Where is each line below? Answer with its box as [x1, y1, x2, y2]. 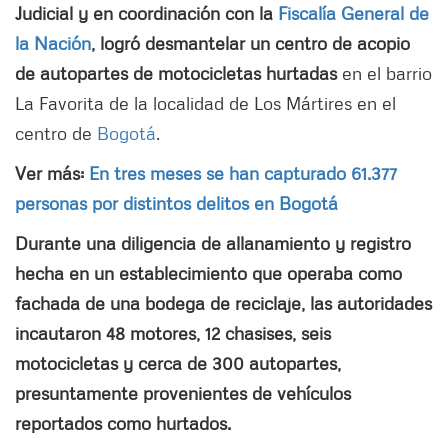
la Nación [15, 31, 91, 54]
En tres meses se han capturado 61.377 [89, 161, 397, 184]
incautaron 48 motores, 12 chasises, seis [15, 321, 331, 344]
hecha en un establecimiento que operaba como [15, 261, 402, 284]
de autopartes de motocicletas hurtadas [15, 61, 337, 84]
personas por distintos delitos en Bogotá [15, 191, 338, 214]
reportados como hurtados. [15, 411, 231, 434]
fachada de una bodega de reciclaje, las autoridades [15, 291, 432, 314]
